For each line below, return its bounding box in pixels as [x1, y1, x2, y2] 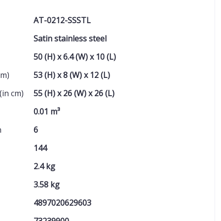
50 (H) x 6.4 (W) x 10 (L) [34, 51, 116, 62]
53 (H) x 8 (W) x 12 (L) [34, 70, 110, 80]
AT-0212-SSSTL [34, 15, 91, 26]
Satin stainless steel [34, 33, 107, 44]
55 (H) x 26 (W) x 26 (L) [34, 88, 114, 99]
